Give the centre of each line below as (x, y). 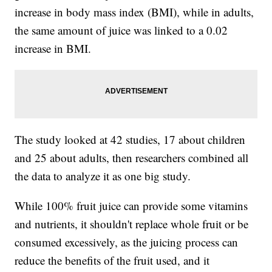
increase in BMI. (53, 49)
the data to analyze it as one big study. (103, 176)
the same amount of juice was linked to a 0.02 (121, 30)
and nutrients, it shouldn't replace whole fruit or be (132, 224)
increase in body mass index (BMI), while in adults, (134, 12)
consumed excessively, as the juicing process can (127, 242)
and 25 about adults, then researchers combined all (132, 158)
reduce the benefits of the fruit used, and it (112, 260)
